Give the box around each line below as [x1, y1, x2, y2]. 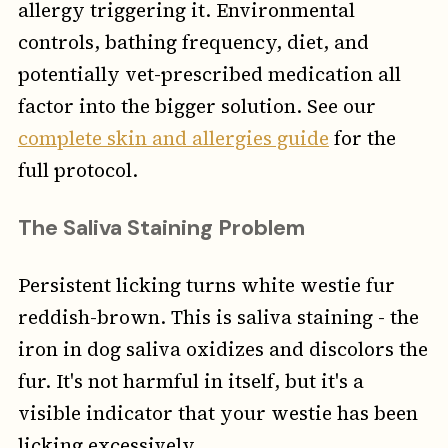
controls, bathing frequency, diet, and [17, 29, 369, 56]
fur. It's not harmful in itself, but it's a [17, 368, 364, 395]
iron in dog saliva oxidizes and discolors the [17, 336, 428, 363]
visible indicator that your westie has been [17, 400, 418, 427]
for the [328, 125, 396, 152]
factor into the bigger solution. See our [17, 93, 376, 120]
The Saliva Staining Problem [17, 213, 305, 243]
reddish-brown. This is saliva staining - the [17, 304, 419, 331]
